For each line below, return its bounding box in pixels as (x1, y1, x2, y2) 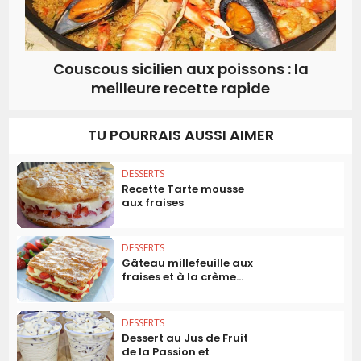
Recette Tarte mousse (122, 180, 245, 197)
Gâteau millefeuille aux (122, 255, 254, 272)
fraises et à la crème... (122, 269, 244, 285)
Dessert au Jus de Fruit (122, 330, 249, 346)
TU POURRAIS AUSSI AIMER (87, 124, 274, 145)
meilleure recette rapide (91, 77, 270, 98)
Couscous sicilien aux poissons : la (52, 58, 309, 79)
